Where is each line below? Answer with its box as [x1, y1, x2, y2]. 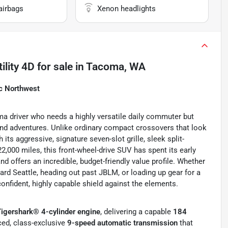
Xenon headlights [97, 4, 156, 14]
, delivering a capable [100, 207, 173, 217]
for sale [35, 61, 73, 73]
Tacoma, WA [86, 61, 146, 73]
